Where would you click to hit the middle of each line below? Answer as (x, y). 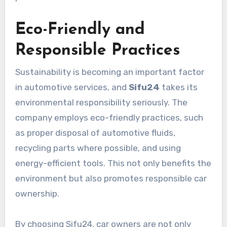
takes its (178, 87)
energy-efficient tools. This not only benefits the (113, 163)
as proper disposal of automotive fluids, (95, 133)
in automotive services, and (72, 87)
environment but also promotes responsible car (111, 179)
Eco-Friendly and (80, 30)
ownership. (37, 194)
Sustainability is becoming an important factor (109, 72)
